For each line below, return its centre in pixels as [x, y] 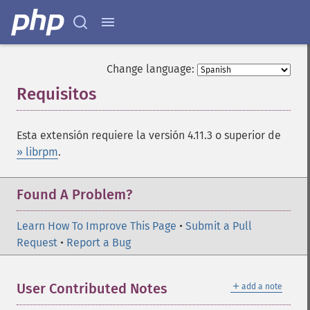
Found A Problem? [74, 194]
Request [37, 243]
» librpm [37, 152]
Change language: [151, 69]
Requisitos [56, 94]
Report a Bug [99, 243]
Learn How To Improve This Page [97, 226]
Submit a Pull [219, 226]
